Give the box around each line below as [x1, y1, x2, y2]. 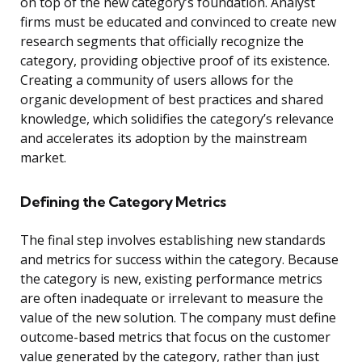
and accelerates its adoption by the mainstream [20, 129, 307, 148]
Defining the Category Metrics [20, 192, 226, 212]
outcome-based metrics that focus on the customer [20, 328, 330, 347]
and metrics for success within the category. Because [20, 250, 339, 269]
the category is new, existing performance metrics [20, 270, 322, 288]
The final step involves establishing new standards [20, 231, 326, 250]
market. [20, 149, 66, 167]
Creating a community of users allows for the [20, 71, 293, 90]
